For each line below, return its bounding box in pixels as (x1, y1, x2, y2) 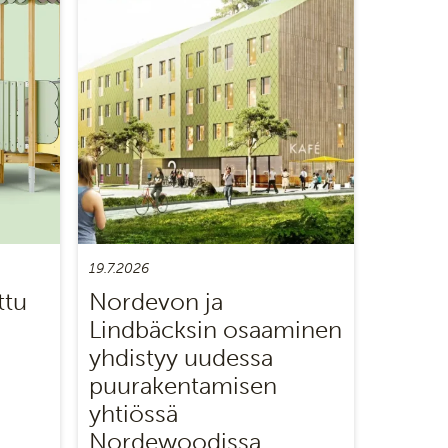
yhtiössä (89, 399, 179, 428)
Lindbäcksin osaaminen (89, 315, 343, 344)
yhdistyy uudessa (89, 343, 274, 372)
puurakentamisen (89, 371, 278, 400)
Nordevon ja (89, 287, 224, 316)
